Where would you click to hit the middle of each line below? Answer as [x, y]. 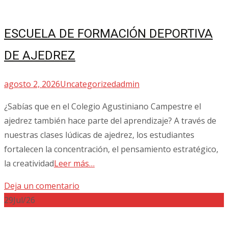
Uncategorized [88, 84]
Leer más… [74, 163]
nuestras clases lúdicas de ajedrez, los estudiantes [99, 135]
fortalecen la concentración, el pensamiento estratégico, [111, 149]
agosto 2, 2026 [32, 84]
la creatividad [29, 163]
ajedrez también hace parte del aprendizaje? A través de [110, 120]
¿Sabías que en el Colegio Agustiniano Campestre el [103, 106]
